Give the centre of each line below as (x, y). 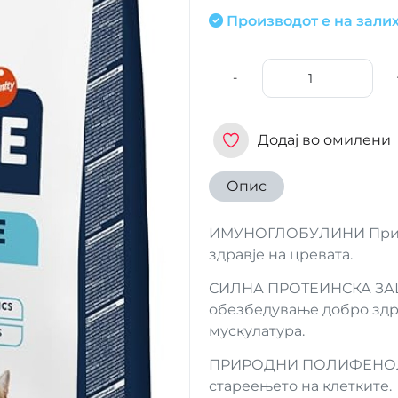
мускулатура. (256, 331)
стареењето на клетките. (300, 386)
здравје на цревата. (280, 255)
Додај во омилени (324, 140)
